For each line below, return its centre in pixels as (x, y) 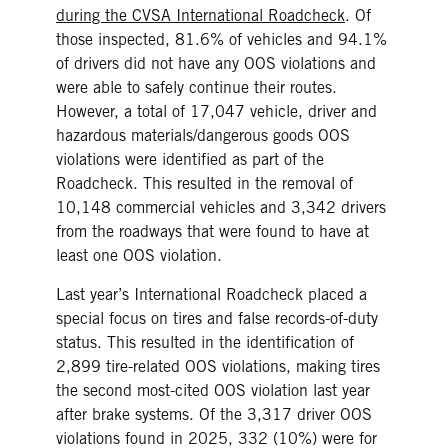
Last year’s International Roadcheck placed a (211, 295)
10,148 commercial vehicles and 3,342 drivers (221, 208)
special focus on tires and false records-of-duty (217, 319)
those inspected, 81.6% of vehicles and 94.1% (221, 40)
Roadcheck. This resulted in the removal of (204, 184)
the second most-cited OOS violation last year (213, 391)
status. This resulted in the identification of (205, 343)
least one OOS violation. (139, 256)
